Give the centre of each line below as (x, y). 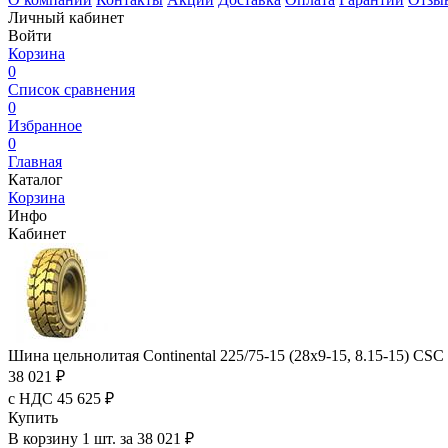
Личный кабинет (66, 17)
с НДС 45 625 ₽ (61, 398)
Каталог (35, 179)
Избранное (45, 125)
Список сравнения (71, 89)
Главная (35, 161)
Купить (33, 417)
